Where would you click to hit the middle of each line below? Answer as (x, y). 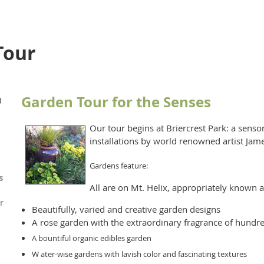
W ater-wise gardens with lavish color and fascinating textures (139, 254)
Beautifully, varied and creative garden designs (126, 209)
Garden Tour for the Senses (116, 102)
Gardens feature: (119, 165)
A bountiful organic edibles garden (92, 238)
